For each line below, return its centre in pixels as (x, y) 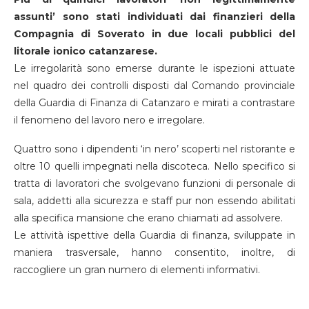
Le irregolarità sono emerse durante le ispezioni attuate (154, 68)
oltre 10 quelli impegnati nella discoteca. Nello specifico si (154, 166)
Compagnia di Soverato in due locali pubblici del (154, 33)
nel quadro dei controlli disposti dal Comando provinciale (154, 85)
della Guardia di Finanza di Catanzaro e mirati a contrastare (154, 102)
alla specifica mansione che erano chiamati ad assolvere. (148, 218)
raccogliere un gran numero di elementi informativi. (137, 269)
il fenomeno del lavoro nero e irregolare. (109, 120)
